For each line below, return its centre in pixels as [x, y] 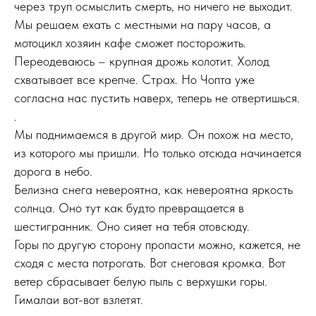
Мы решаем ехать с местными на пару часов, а [142, 24]
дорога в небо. [53, 171]
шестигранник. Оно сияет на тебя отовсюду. [132, 226]
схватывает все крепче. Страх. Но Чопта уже [134, 79]
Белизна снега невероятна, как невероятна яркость [153, 189]
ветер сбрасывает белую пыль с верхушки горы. [141, 281]
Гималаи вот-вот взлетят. [79, 299]
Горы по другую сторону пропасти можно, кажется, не [157, 244]
